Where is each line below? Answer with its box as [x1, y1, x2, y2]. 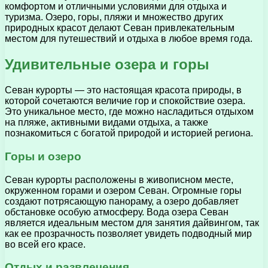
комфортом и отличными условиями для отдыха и [5, 1, 227, 12]
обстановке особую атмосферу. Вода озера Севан [5, 206, 229, 217]
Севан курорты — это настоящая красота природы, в [5, 85, 242, 96]
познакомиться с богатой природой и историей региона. [5, 128, 253, 139]
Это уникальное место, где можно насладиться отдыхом [5, 106, 254, 117]
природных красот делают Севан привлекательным [5, 23, 234, 33]
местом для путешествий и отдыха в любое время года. [5, 33, 252, 44]
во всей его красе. [5, 239, 86, 249]
